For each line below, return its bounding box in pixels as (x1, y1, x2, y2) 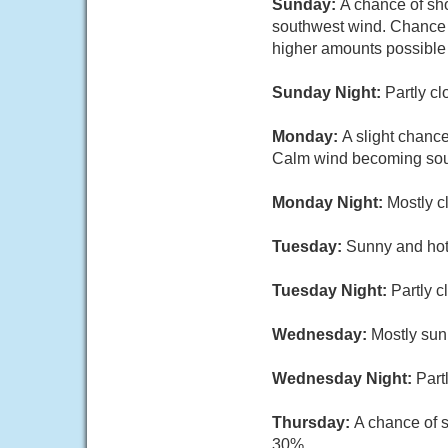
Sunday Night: (272, 84, 385, 101)
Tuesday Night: (272, 282, 391, 299)
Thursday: (272, 414, 354, 431)
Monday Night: (272, 194, 387, 211)
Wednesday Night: (272, 370, 416, 387)
